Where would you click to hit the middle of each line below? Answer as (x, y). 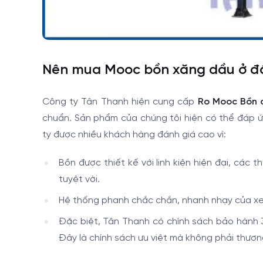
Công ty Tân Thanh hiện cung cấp (120, 102)
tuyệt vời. (79, 179)
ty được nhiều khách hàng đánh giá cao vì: (134, 134)
